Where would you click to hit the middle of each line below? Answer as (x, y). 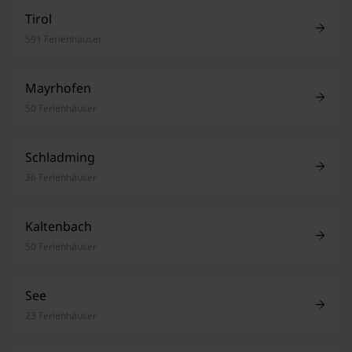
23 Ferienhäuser (61, 315)
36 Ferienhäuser (61, 177)
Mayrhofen (58, 88)
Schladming (60, 157)
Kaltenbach (59, 226)
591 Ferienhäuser (64, 38)
